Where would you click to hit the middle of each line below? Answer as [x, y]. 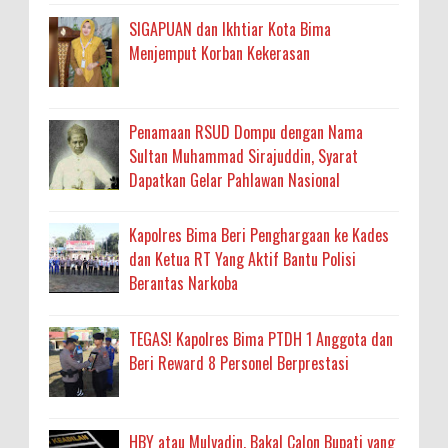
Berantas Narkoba [183, 283]
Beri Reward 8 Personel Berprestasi [239, 362]
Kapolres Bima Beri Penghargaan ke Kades [259, 235]
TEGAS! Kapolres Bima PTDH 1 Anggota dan [261, 338]
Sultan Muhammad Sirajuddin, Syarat [243, 155]
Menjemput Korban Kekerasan [219, 52]
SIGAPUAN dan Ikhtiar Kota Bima [230, 28]
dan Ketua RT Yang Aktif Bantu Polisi [242, 259]
